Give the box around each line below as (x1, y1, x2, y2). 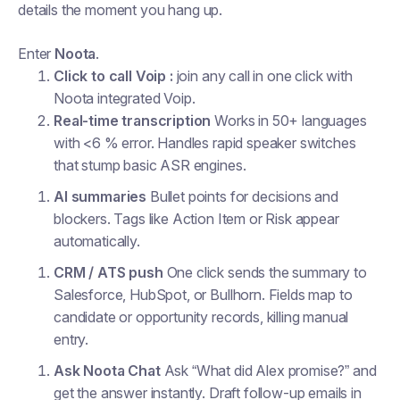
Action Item (171, 210, 246, 228)
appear (291, 210, 339, 228)
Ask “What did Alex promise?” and (160, 362, 377, 379)
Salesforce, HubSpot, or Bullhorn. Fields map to (54, 286, 353, 304)
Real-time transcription (54, 112, 212, 129)
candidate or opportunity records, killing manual (54, 308, 349, 326)
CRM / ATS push (54, 263, 163, 281)
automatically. (54, 232, 140, 250)
